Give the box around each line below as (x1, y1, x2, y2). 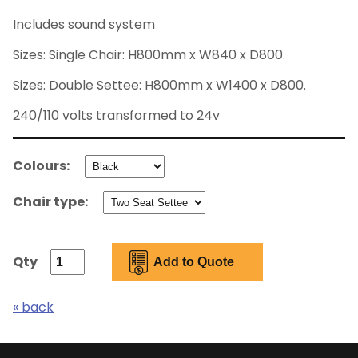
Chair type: (13, 193, 90, 212)
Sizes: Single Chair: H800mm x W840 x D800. (13, 46, 285, 65)
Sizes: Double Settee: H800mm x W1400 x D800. (13, 76, 306, 95)
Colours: (13, 157, 72, 176)
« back (13, 298, 54, 317)
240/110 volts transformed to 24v (13, 106, 220, 125)
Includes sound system (13, 15, 155, 34)
